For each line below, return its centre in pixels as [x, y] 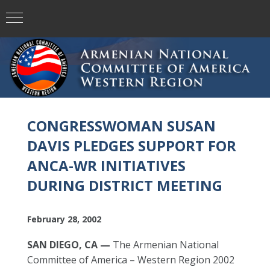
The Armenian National [165, 245]
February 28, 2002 [64, 219]
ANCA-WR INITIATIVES [106, 165]
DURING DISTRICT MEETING [125, 185]
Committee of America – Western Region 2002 [131, 260]
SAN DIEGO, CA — [69, 245]
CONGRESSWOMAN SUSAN [121, 126]
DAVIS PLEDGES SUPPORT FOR [132, 146]
